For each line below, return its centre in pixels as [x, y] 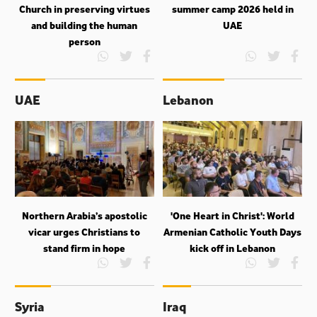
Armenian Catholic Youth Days [232, 231]
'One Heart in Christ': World [232, 215]
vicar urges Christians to [85, 231]
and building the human [85, 25]
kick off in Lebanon [232, 248]
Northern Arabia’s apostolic [84, 215]
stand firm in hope [85, 248]
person [84, 41]
